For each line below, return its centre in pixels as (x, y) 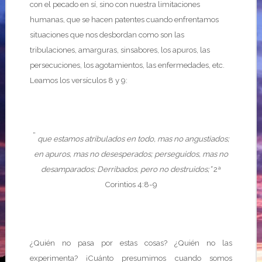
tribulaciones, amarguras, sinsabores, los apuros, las (120, 50)
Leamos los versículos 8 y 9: (78, 80)
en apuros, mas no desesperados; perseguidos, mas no (131, 154)
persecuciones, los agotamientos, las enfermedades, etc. (127, 65)
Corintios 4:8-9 (131, 184)
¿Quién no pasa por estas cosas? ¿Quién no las (131, 243)
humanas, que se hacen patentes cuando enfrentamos (124, 19)
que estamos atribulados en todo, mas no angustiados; (133, 139)
